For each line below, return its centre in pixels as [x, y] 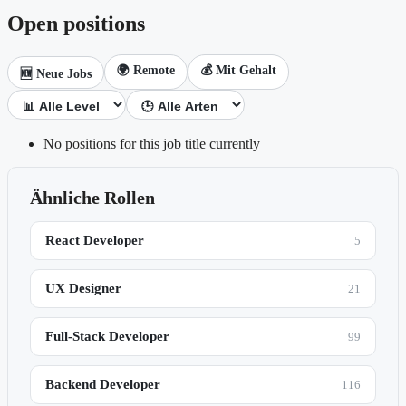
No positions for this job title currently [152, 144]
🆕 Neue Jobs [56, 73]
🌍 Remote [146, 71]
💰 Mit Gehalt [238, 71]
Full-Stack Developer [107, 337]
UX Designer [83, 289]
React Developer [95, 241]
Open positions [76, 24]
